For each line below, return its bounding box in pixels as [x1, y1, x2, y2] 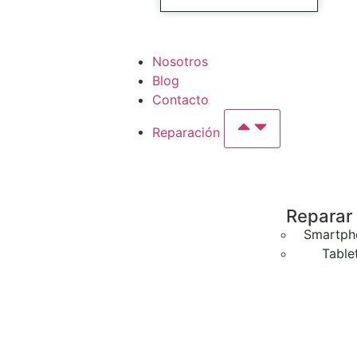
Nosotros [151, 53, 208, 69]
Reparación [151, 124, 224, 140]
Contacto [151, 91, 209, 108]
